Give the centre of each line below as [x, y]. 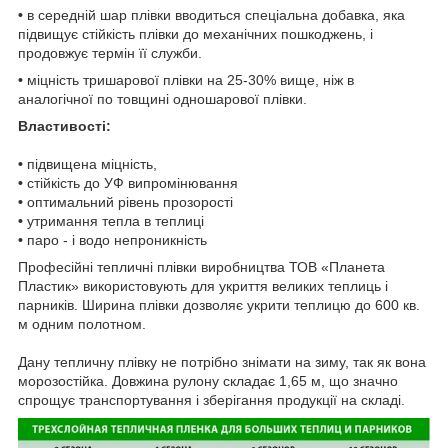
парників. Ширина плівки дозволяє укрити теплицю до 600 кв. [219, 304]
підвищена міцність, [90, 163]
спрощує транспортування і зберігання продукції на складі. [211, 399]
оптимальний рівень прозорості [128, 201]
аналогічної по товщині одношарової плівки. [162, 98]
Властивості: [64, 125]
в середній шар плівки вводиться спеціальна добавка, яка [214, 14]
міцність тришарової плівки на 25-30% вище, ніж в [188, 79]
